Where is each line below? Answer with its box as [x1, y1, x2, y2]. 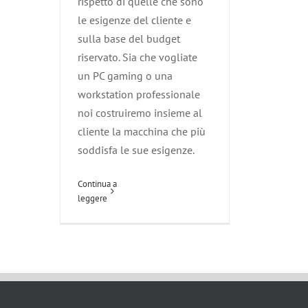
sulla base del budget [78, 32, 180, 46]
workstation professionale [78, 87, 200, 102]
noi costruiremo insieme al [78, 106, 202, 120]
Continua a [78, 178, 117, 190]
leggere [78, 192, 107, 205]
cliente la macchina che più [78, 124, 206, 139]
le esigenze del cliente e [78, 13, 191, 27]
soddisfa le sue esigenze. [78, 143, 195, 157]
